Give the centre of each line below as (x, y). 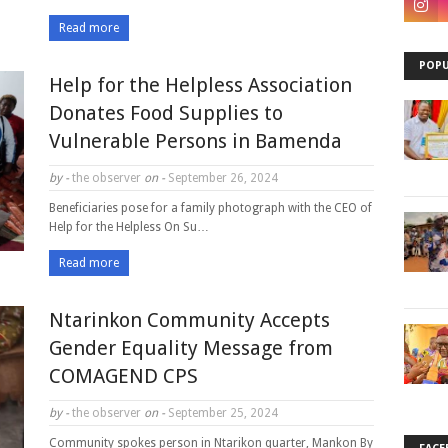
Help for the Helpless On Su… (129, 227)
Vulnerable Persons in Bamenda (195, 141)
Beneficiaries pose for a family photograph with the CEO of (210, 208)
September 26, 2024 (221, 178)
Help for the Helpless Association (200, 85)
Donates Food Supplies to (166, 113)
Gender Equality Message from (191, 348)
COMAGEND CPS (123, 376)
